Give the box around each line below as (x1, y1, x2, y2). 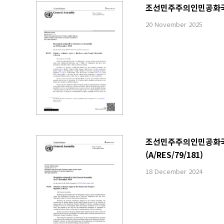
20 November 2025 (145, 19, 202, 29)
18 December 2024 (145, 166, 202, 176)
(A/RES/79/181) (145, 148, 203, 160)
